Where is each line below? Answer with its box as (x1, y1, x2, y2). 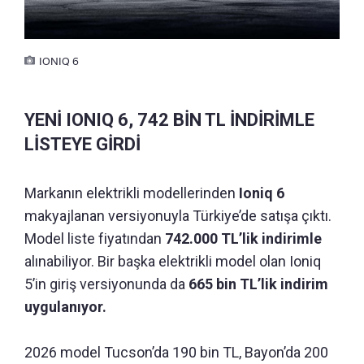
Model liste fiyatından (24, 229, 165, 247)
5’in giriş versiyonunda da (24, 275, 188, 292)
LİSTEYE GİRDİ (24, 133, 141, 154)
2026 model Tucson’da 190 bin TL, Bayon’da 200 (24, 343, 328, 361)
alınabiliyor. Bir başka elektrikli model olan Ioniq (24, 252, 321, 270)
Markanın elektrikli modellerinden (24, 184, 239, 201)
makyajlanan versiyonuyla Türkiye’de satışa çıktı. (24, 206, 331, 224)
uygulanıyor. (24, 297, 106, 315)
